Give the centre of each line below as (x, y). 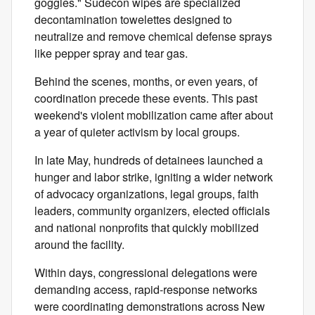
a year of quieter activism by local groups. (137, 132)
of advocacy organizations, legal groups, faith (147, 194)
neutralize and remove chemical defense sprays (153, 37)
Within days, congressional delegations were (146, 273)
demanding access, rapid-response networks (146, 290)
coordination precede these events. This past (146, 98)
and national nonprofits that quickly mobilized (147, 228)
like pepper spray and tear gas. (111, 53)
